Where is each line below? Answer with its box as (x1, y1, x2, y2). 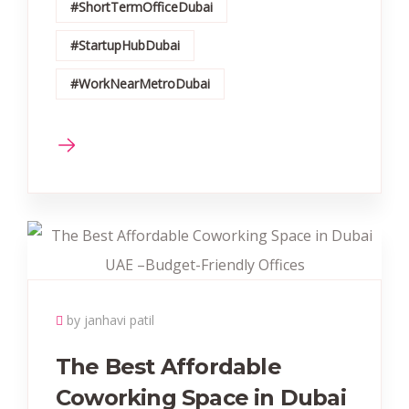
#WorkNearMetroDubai (70, 75, 210, 92)
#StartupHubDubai (70, 37, 180, 54)
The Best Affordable (56, 353, 281, 380)
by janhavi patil (67, 311, 154, 329)
